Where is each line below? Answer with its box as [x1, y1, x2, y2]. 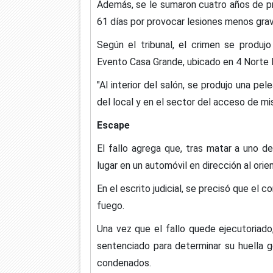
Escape [96, 119, 130, 131]
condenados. [96, 257, 151, 269]
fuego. [96, 199, 124, 211]
